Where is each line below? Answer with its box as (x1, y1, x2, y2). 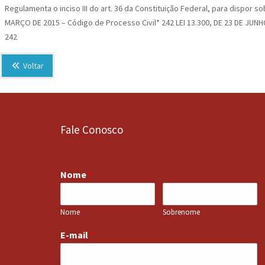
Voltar (21, 60, 44, 71)
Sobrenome (163, 206, 201, 217)
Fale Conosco (60, 122, 123, 137)
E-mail (60, 228, 90, 241)
